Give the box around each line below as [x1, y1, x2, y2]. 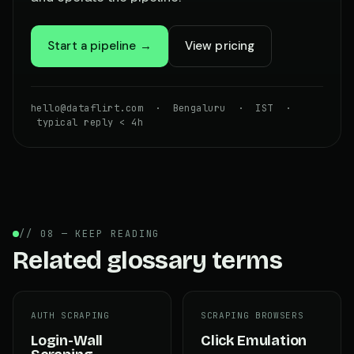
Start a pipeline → [47, 37, 152, 54]
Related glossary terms [13, 244, 282, 276]
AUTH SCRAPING [31, 309, 110, 321]
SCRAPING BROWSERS [201, 309, 304, 321]
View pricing [184, 37, 255, 54]
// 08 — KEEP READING [19, 227, 160, 240]
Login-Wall [31, 331, 104, 349]
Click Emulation [201, 331, 307, 349]
